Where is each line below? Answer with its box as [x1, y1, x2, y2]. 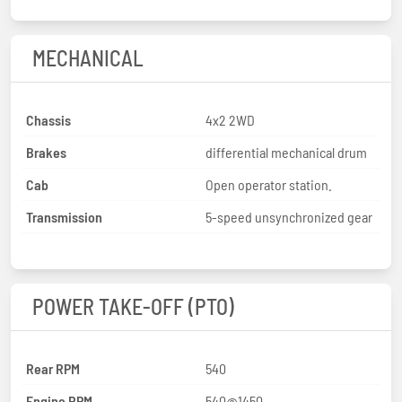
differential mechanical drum [205, 143, 367, 161]
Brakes [26, 143, 66, 161]
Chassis [26, 110, 71, 128]
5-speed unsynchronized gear [205, 207, 372, 225]
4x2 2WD [205, 110, 255, 128]
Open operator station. [205, 175, 332, 193]
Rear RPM [26, 359, 80, 377]
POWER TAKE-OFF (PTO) [32, 293, 234, 319]
